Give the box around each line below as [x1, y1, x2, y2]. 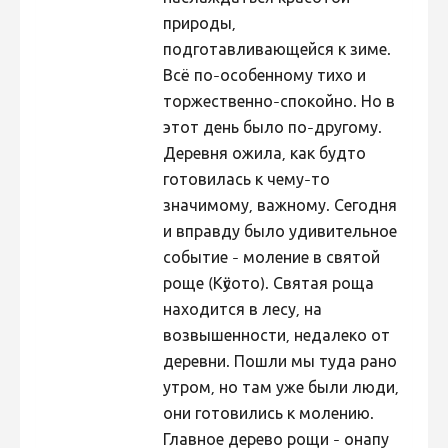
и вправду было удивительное [162, 225, 397, 242]
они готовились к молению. [162, 407, 374, 424]
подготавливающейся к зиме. [162, 43, 391, 60]
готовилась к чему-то [162, 173, 330, 190]
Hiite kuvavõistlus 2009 [63, 230, 218, 244]
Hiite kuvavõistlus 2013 [63, 90, 216, 104]
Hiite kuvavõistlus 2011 [63, 160, 215, 174]
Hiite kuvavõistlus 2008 [63, 265, 218, 279]
